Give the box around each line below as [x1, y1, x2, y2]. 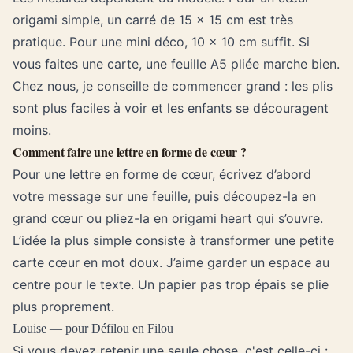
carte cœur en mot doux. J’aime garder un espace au [13, 255, 329, 270]
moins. [13, 122, 51, 138]
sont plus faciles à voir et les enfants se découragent [13, 100, 329, 116]
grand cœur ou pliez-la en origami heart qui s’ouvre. [13, 210, 323, 226]
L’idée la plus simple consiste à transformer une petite [13, 232, 334, 248]
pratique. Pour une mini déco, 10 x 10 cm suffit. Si [13, 34, 310, 50]
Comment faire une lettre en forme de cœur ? [13, 143, 247, 161]
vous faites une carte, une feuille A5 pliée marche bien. [13, 56, 340, 72]
